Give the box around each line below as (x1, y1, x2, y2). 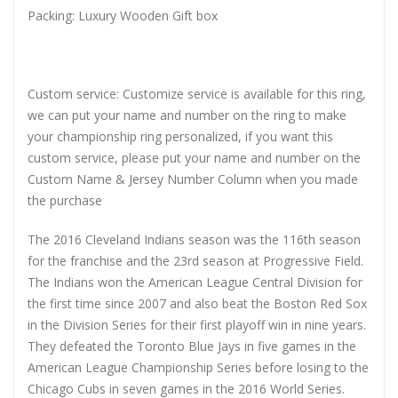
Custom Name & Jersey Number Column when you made (28, 170, 358, 187)
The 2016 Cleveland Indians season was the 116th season (28, 230, 361, 248)
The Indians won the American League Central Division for (28, 273, 362, 291)
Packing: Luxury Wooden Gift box (28, 6, 218, 24)
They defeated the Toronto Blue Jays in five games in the (28, 337, 356, 354)
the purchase (28, 191, 102, 209)
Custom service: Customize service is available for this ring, (28, 84, 366, 102)
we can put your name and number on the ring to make (28, 106, 346, 123)
